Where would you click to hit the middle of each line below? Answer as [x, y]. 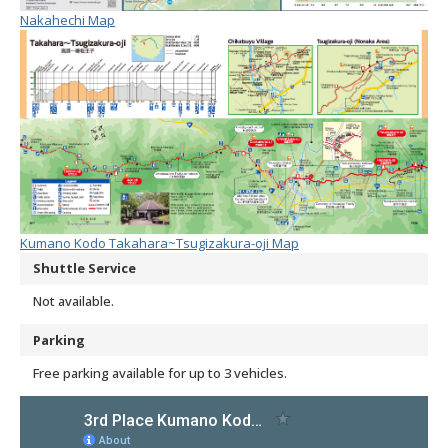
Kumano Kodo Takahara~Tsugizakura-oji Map [159, 242]
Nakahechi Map [67, 20]
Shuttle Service [84, 268]
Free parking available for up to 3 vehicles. [160, 372]
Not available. [73, 301]
